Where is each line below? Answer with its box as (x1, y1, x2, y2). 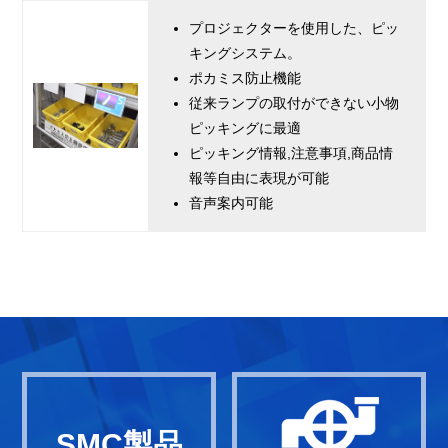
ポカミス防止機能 (189, 70, 302, 87)
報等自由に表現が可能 (189, 170, 330, 187)
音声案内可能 (189, 195, 274, 212)
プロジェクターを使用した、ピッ (189, 20, 400, 37)
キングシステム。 (189, 45, 302, 62)
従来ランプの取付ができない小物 (189, 95, 400, 112)
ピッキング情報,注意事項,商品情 (189, 145, 394, 162)
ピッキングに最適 (189, 120, 302, 137)
